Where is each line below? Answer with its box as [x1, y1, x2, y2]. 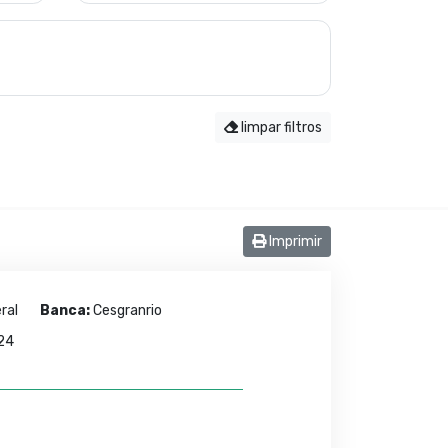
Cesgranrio [90, 302, 163, 319]
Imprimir [266, 233, 322, 250]
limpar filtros [238, 119, 322, 136]
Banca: [40, 302, 91, 319]
